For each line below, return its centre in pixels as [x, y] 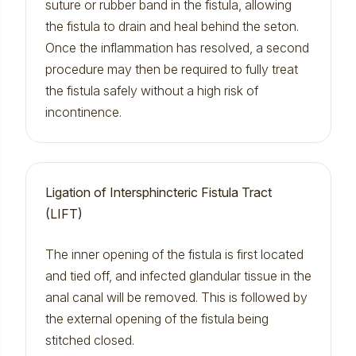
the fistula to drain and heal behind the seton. [172, 26]
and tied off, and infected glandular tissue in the [178, 276]
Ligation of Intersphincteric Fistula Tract [158, 192]
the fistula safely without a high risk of [151, 91]
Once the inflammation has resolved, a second [177, 48]
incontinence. [83, 112]
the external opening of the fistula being [157, 319]
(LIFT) [64, 214]
